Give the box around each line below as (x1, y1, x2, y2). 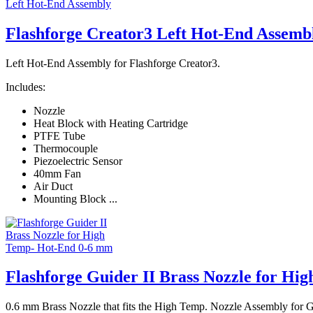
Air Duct (34, 180, 73, 192)
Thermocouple (34, 142, 98, 154)
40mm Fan (34, 167, 81, 180)
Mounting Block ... (34, 192, 117, 205)
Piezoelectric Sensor (34, 154, 122, 167)
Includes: (6, 80, 45, 93)
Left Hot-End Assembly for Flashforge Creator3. (6, 57, 220, 69)
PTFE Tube (34, 129, 85, 142)
